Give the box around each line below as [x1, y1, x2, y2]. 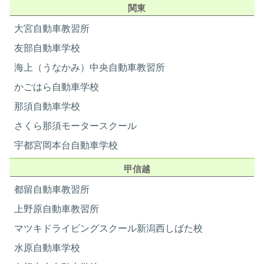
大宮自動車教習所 [14, 23, 90, 34]
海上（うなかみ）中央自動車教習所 [14, 62, 166, 73]
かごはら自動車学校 [14, 81, 100, 93]
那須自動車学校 [14, 101, 81, 112]
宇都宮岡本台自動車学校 [14, 140, 118, 151]
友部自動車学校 [14, 42, 81, 54]
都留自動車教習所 [14, 184, 90, 195]
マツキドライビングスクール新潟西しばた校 [14, 223, 203, 234]
